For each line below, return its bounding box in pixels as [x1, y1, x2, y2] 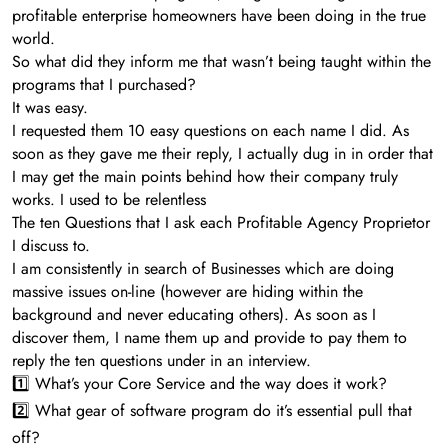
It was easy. [12, 96, 88, 120]
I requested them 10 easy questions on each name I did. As [12, 119, 409, 143]
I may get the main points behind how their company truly [12, 165, 398, 189]
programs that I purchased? [12, 73, 196, 97]
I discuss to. [12, 234, 90, 258]
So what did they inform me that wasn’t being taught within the [12, 50, 431, 74]
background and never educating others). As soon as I [12, 303, 376, 327]
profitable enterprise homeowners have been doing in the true [12, 4, 426, 28]
